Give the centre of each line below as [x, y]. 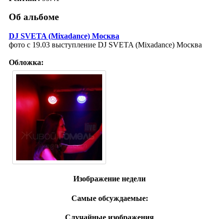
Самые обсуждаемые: [109, 198]
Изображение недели [109, 179]
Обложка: [26, 63]
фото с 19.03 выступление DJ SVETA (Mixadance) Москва [105, 45]
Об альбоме [34, 17]
